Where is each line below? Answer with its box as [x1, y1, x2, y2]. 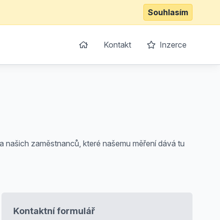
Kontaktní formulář [13, 206, 95, 216]
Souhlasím [148, 7, 188, 17]
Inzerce [158, 40, 187, 50]
